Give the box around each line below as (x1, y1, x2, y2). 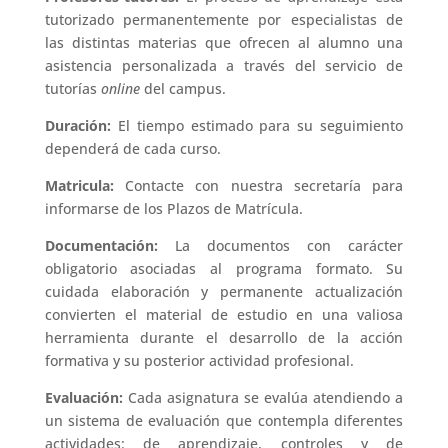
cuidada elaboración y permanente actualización (44, 282, 404, 301)
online (100, 79, 140, 98)
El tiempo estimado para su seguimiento (117, 116, 404, 135)
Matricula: (44, 176, 126, 195)
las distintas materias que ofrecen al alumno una (44, 33, 404, 52)
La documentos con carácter (174, 236, 404, 255)
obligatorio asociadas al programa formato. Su (44, 259, 404, 278)
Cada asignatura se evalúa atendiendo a (127, 388, 404, 407)
